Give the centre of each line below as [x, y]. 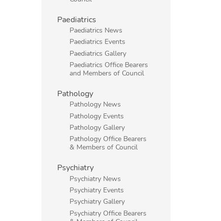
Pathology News [95, 104]
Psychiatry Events [97, 190]
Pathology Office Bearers [108, 139]
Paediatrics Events [98, 42]
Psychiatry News [95, 178]
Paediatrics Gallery [98, 53]
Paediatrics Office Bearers [109, 65]
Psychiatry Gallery [97, 202]
